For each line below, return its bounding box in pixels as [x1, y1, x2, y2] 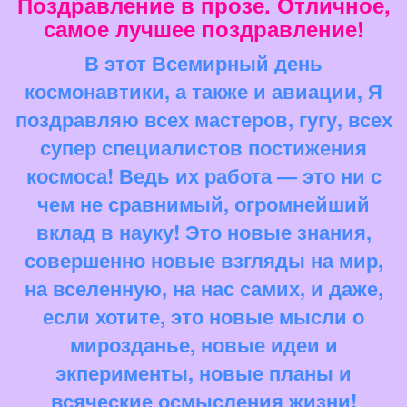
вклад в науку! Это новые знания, [35, 217, 372, 247]
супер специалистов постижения [40, 133, 367, 163]
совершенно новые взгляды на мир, [24, 245, 383, 275]
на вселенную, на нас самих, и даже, [24, 273, 383, 303]
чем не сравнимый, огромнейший [37, 189, 370, 219]
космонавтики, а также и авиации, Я [25, 76, 382, 106]
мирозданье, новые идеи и [69, 330, 338, 360]
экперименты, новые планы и [55, 358, 352, 388]
